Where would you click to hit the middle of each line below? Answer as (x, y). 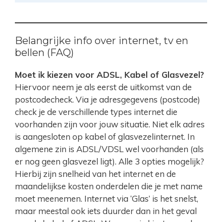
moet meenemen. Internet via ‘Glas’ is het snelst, (107, 199)
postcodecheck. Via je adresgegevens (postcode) (108, 100)
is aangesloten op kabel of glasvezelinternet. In (105, 137)
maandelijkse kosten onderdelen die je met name (109, 186)
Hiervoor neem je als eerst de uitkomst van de (103, 87)
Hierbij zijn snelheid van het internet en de (95, 174)
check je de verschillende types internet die (96, 112)
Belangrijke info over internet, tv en (102, 41)
